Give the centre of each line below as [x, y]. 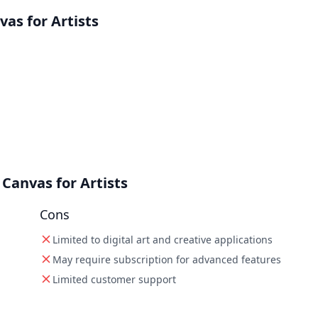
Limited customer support [114, 279]
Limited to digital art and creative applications [163, 240]
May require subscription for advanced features [167, 259]
